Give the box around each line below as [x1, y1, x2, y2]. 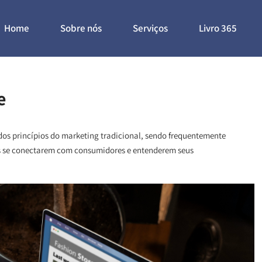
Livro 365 [199, 22, 237, 35]
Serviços [133, 22, 168, 35]
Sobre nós [60, 22, 102, 35]
